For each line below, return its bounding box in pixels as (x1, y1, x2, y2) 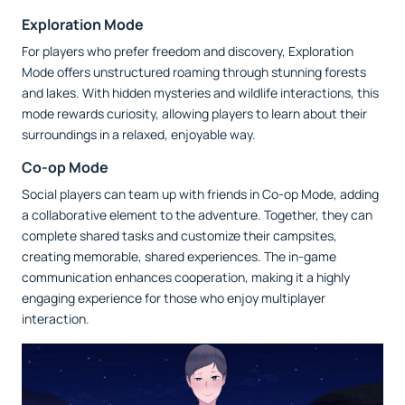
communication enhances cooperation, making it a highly (22, 268, 350, 286)
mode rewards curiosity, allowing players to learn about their (22, 104, 367, 122)
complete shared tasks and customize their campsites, (22, 226, 337, 244)
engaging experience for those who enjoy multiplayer (22, 288, 325, 306)
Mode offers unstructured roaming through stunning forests (22, 62, 366, 80)
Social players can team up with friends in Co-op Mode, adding (22, 184, 379, 202)
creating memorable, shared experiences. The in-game (22, 247, 336, 265)
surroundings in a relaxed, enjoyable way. (22, 125, 256, 143)
